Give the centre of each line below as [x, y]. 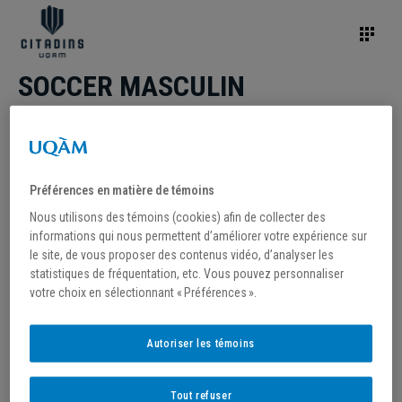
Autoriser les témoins [201, 343]
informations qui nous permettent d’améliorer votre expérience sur [199, 236]
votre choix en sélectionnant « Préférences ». [144, 292]
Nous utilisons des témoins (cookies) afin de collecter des [178, 217]
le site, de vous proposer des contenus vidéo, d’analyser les [182, 254]
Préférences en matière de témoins [122, 190]
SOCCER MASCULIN [131, 86]
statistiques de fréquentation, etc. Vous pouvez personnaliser [187, 273]
